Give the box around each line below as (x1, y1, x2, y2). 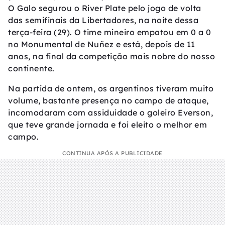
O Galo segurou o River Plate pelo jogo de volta (8, 3, 201, 14)
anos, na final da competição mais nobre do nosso (8, 51, 215, 62)
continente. (8, 63, 55, 74)
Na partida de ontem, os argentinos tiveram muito (8, 83, 213, 94)
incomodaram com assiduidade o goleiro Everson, (8, 107, 213, 118)
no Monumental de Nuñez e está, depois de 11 (8, 39, 195, 50)
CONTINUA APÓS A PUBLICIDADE (62, 150, 163, 157)
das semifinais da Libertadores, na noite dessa (8, 15, 198, 26)
